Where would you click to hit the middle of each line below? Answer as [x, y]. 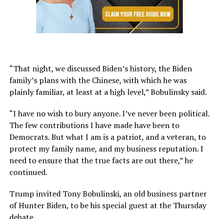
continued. [28, 172]
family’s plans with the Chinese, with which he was [98, 80]
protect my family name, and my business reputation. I [106, 149]
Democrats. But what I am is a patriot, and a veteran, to [107, 137]
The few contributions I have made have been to [94, 125]
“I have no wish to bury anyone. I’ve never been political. [109, 114]
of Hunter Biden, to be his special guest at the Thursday [108, 206]
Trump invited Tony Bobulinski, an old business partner [108, 194]
